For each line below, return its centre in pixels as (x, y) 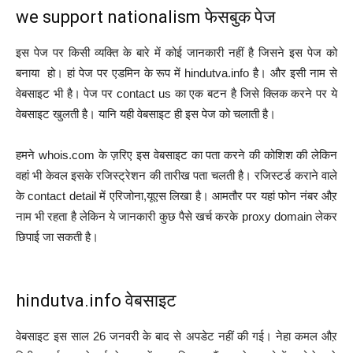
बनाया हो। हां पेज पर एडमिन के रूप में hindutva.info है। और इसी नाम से (176, 73)
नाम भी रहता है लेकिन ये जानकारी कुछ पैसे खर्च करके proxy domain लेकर (176, 216)
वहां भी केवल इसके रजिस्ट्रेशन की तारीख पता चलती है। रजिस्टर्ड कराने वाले (176, 175)
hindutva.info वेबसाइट (96, 301)
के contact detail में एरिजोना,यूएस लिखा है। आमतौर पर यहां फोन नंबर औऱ (176, 196)
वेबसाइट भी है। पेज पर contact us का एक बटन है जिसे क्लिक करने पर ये (176, 93)
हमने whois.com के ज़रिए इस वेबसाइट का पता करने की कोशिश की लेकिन (176, 155)
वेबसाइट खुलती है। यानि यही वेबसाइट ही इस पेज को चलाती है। (146, 114)
